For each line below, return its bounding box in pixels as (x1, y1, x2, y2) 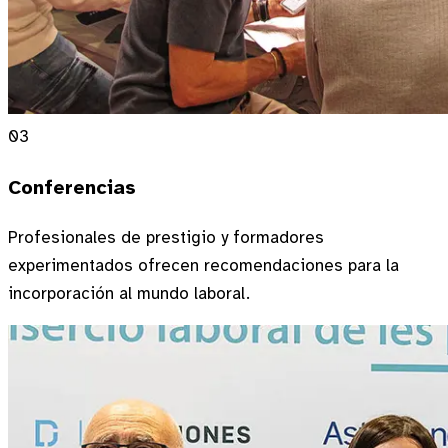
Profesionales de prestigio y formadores (8, 227, 324, 249)
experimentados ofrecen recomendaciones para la (8, 255, 399, 277)
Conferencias (8, 175, 136, 201)
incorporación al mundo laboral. (8, 283, 250, 305)
